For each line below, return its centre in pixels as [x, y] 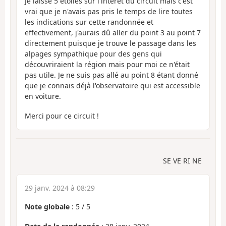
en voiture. [43, 96]
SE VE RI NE [182, 161]
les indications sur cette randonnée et [89, 22]
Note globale [47, 207]
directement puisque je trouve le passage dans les [110, 43]
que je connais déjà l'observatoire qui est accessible [112, 86]
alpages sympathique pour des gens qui [93, 54]
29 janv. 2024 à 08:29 [60, 188]
